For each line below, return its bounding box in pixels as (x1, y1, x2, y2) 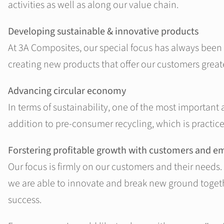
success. (8, 193, 41, 207)
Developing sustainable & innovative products (8, 24, 198, 39)
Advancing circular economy (8, 84, 126, 98)
